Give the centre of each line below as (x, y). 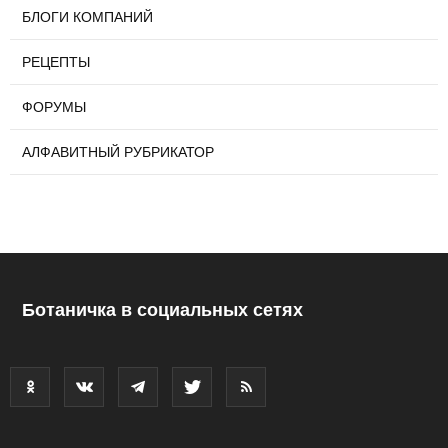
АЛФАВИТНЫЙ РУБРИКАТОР (118, 151)
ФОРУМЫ (54, 106)
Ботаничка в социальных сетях (162, 309)
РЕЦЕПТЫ (56, 61)
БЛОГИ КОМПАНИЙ (87, 16)
